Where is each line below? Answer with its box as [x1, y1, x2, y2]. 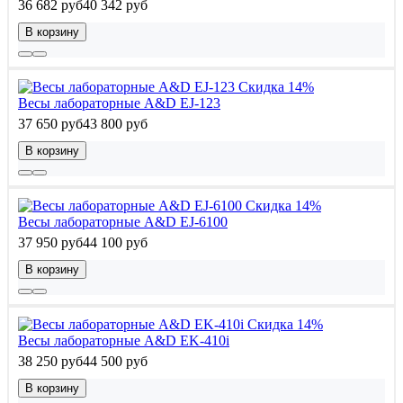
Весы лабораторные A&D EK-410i [18, 333, 229, 349]
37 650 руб [18, 116, 83, 132]
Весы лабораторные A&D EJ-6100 [18, 214, 228, 230]
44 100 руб [83, 235, 148, 251]
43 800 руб [83, 116, 148, 132]
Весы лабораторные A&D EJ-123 [18, 95, 220, 112]
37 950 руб [18, 235, 83, 251]
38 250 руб [18, 354, 83, 370]
